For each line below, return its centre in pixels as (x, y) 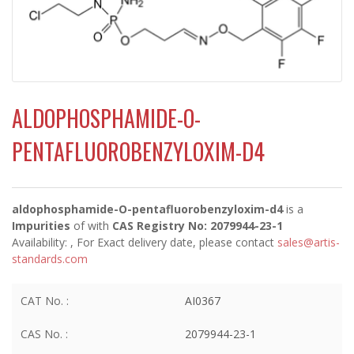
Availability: (41, 242)
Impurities (41, 225)
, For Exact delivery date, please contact (174, 242)
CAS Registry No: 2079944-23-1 (198, 225)
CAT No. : (45, 300)
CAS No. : (44, 333)
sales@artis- (309, 242)
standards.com (50, 258)
